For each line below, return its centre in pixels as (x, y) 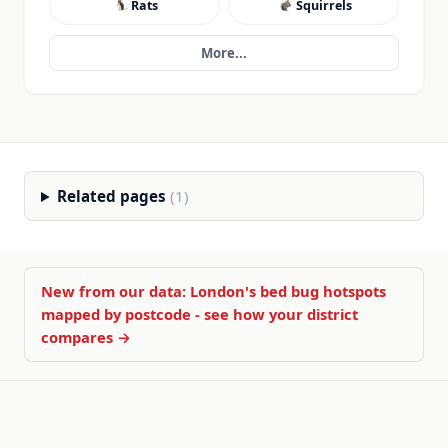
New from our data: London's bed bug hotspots (213, 291)
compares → (86, 337)
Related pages (114, 196)
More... (224, 53)
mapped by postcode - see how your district (199, 314)
